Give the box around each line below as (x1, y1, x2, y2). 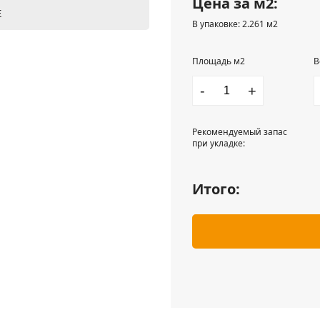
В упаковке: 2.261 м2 (192, 18, 278, 30)
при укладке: (192, 137, 245, 149)
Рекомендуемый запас (192, 126, 287, 138)
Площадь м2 (192, 55, 245, 67)
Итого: (192, 179, 240, 199)
